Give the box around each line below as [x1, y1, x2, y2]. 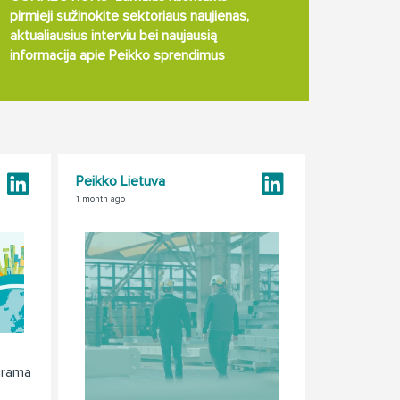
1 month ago [76, 194, 125, 204]
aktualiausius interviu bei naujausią [10, 27, 218, 45]
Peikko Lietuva [76, 172, 165, 190]
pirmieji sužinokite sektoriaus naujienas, [10, 7, 250, 25]
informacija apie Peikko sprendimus [10, 46, 226, 64]
